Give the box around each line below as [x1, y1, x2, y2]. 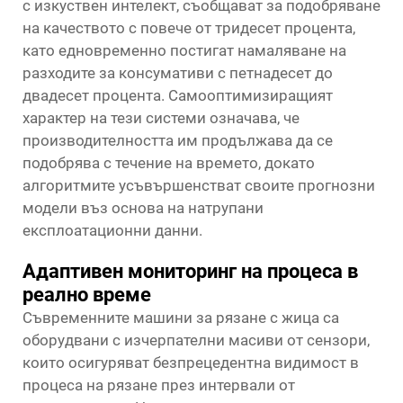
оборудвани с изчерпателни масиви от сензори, [22, 331, 370, 349]
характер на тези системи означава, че [22, 109, 300, 127]
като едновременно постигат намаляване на [22, 41, 346, 59]
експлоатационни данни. [22, 221, 202, 239]
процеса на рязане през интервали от [22, 376, 295, 394]
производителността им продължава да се [22, 131, 333, 149]
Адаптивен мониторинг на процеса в [22, 260, 358, 282]
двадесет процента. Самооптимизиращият [22, 86, 333, 104]
